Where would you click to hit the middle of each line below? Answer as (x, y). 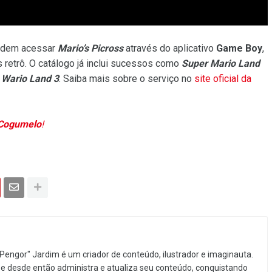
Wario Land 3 (30, 78)
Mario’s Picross (90, 48)
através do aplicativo (170, 48)
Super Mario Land (221, 63)
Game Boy (239, 48)
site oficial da (223, 78)
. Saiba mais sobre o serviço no (127, 78)
